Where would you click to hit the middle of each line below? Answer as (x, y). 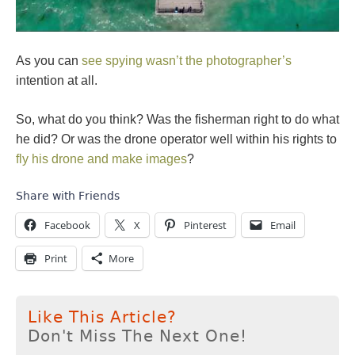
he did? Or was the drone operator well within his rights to (176, 139)
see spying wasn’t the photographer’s (187, 60)
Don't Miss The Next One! (137, 336)
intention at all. (57, 80)
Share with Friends (68, 195)
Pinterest (205, 225)
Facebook (67, 225)
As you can (49, 60)
